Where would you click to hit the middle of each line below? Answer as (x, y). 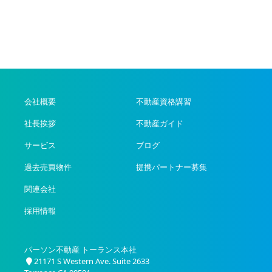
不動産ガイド (160, 124)
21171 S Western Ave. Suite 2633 (92, 261)
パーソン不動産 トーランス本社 (80, 249)
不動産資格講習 (164, 102)
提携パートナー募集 (172, 167)
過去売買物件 (48, 167)
